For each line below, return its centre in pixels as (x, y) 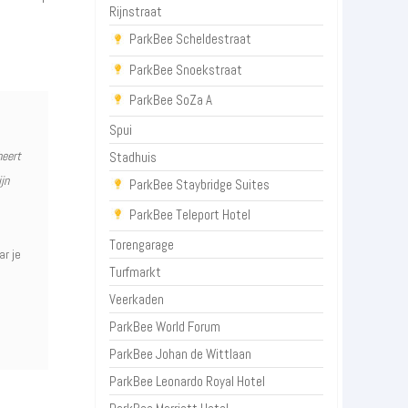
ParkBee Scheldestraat (191, 39)
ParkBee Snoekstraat (186, 69)
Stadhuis (133, 157)
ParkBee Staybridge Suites (200, 184)
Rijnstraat (136, 12)
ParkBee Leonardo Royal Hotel (188, 382)
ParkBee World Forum (165, 327)
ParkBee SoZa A (171, 99)
